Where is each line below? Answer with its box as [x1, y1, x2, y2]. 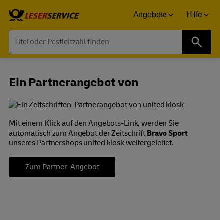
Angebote [133, 10, 167, 19]
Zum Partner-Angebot [25, 162, 99, 172]
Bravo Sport [147, 128, 188, 138]
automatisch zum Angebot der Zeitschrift [9, 128, 147, 138]
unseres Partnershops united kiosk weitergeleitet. [9, 137, 174, 148]
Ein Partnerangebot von [9, 75, 138, 90]
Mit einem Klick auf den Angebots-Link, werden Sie [9, 118, 179, 128]
